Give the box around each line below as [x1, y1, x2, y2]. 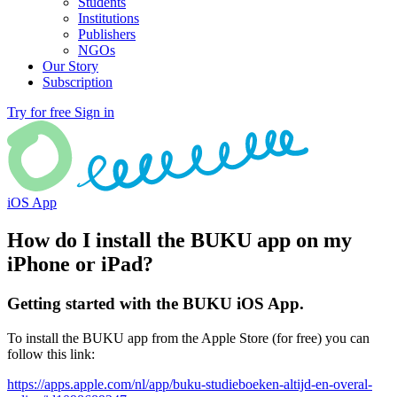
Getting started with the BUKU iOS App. [7, 293, 304, 313]
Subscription [43, 74, 113, 90]
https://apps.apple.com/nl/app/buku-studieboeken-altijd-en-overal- [7, 376, 372, 392]
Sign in [74, 105, 114, 121]
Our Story [43, 58, 98, 74]
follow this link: [7, 346, 95, 362]
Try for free [7, 105, 74, 121]
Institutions [78, 11, 139, 27]
